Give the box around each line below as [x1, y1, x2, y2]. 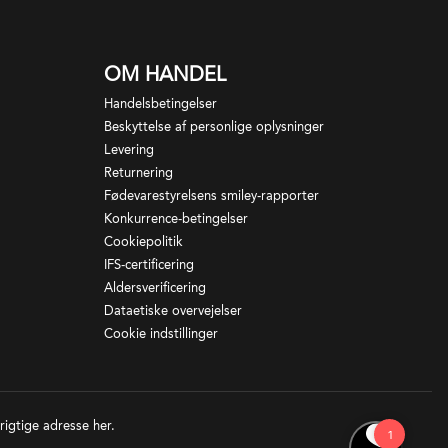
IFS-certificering [104, 257, 194, 272]
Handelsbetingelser [104, 96, 217, 111]
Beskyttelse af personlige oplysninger [104, 119, 324, 134]
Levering [104, 142, 154, 157]
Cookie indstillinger [104, 326, 218, 341]
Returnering [104, 165, 173, 180]
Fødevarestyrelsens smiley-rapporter [104, 188, 319, 203]
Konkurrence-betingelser [104, 211, 248, 226]
